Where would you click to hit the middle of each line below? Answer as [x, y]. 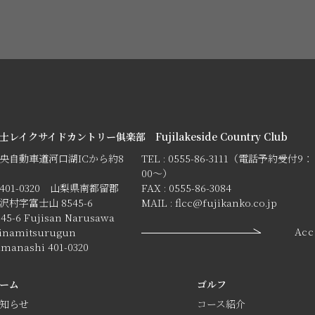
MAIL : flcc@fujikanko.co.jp [209, 202]
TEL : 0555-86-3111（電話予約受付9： [227, 158]
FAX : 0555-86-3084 [186, 188]
